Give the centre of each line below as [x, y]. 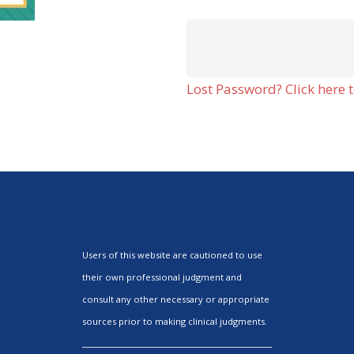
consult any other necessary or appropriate [176, 299]
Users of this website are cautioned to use [172, 255]
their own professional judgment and [162, 277]
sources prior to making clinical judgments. [175, 321]
